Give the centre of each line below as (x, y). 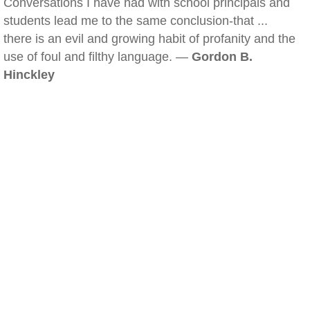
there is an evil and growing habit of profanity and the (149, 39)
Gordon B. (222, 57)
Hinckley (29, 75)
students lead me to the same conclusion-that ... (136, 21)
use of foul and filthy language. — (98, 57)
